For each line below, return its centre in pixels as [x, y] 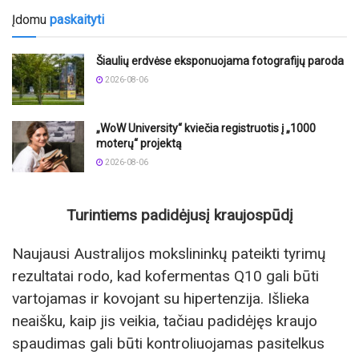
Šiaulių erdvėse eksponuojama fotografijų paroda [220, 61]
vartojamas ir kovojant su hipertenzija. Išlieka [161, 298]
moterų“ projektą [139, 143]
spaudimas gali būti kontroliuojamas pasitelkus [168, 343]
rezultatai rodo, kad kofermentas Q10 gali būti [165, 276]
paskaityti [77, 19]
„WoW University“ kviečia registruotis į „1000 [206, 128]
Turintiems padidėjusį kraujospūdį [179, 216]
